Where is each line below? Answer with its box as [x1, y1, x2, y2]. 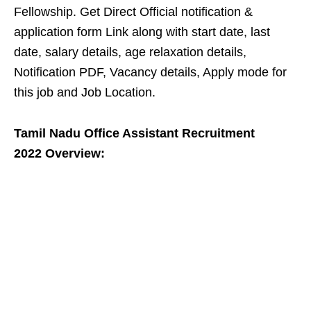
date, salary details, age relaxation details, [14, 45, 246, 59]
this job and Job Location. [14, 85, 155, 99]
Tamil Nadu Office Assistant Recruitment [14, 126, 255, 140]
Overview [45, 146, 101, 160]
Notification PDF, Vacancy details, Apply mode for [14, 65, 287, 79]
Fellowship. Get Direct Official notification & [14, 5, 253, 19]
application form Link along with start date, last [14, 25, 270, 39]
